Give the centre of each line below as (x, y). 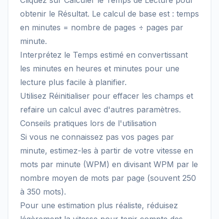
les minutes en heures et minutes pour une (100, 68)
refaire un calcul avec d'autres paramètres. (100, 109)
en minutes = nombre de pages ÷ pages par (102, 27)
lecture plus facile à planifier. (73, 82)
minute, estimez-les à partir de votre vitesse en (107, 151)
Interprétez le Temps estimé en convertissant (104, 55)
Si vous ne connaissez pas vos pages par (97, 137)
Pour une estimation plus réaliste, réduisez (99, 205)
